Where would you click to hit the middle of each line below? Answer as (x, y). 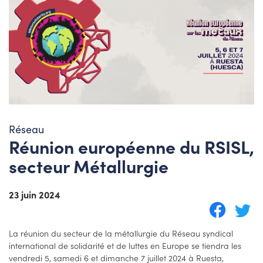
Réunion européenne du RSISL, (131, 146)
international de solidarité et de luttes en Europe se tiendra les (125, 246)
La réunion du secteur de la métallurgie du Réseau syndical (121, 233)
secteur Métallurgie (89, 166)
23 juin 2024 (35, 195)
